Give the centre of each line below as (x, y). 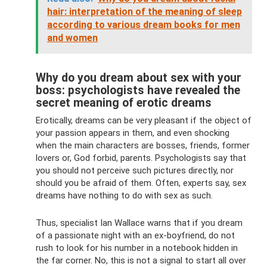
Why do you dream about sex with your (139, 77)
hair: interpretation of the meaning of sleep (145, 12)
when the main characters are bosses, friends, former (143, 146)
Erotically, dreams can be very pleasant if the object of (144, 121)
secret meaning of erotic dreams (124, 103)
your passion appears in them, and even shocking (133, 133)
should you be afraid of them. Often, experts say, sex (141, 183)
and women (72, 38)
